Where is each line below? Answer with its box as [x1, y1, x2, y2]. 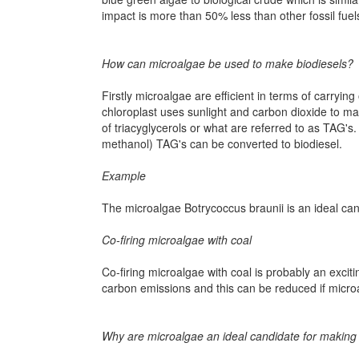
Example [102, 167, 146, 184]
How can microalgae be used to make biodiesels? [102, 55, 353, 71]
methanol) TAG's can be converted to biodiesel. [102, 135, 342, 151]
